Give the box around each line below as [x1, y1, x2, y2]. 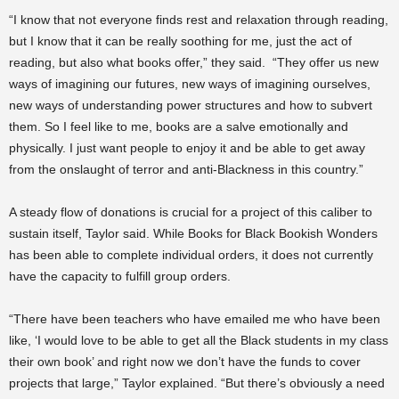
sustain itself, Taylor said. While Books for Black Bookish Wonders [9, 226, 378, 240]
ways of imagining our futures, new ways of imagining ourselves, [9, 77, 370, 91]
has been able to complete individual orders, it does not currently [9, 248, 373, 262]
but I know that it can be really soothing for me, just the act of [9, 34, 352, 48]
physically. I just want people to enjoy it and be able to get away [9, 141, 365, 155]
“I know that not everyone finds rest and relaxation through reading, [9, 12, 388, 27]
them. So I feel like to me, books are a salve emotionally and [9, 119, 348, 134]
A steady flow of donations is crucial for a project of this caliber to [9, 205, 372, 219]
